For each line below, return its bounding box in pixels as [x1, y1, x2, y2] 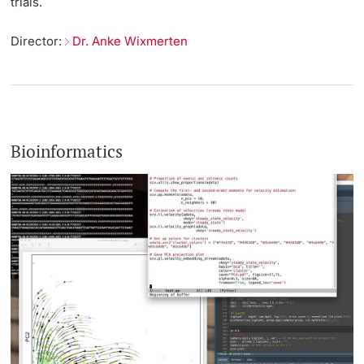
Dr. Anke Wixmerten [72, 32, 188, 49]
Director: [11, 32, 66, 49]
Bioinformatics [11, 139, 123, 162]
